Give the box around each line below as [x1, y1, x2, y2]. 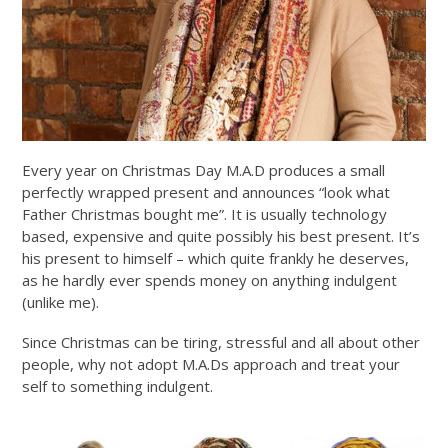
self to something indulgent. [22, 376, 214, 397]
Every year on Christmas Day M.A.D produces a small [22, 160, 386, 181]
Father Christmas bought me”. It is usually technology [22, 204, 388, 225]
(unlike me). [22, 292, 100, 313]
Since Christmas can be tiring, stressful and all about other [22, 332, 421, 353]
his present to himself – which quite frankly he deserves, [22, 248, 410, 269]
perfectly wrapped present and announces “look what [22, 182, 391, 203]
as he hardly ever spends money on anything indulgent [22, 270, 398, 291]
